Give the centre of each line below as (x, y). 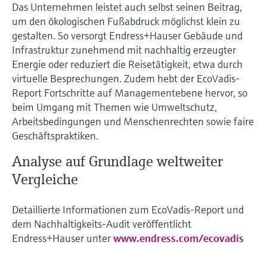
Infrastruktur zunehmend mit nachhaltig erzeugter (124, 49)
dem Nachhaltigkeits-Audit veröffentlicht (102, 223)
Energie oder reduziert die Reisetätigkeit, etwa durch (127, 64)
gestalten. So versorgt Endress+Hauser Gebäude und (127, 35)
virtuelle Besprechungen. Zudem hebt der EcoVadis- (126, 78)
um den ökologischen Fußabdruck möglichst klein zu (126, 21)
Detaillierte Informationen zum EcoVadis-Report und (128, 209)
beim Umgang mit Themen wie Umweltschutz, (114, 107)
